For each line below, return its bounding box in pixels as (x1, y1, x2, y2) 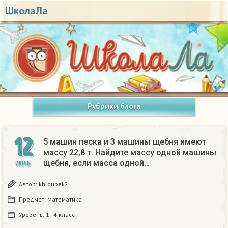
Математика (47, 195, 82, 204)
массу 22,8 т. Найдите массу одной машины (43, 148, 216, 158)
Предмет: (19, 195, 47, 204)
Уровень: (19, 211, 46, 219)
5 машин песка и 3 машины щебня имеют (43, 137, 206, 147)
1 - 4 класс (46, 211, 75, 219)
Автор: (19, 180, 39, 188)
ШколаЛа (5, 4, 48, 17)
